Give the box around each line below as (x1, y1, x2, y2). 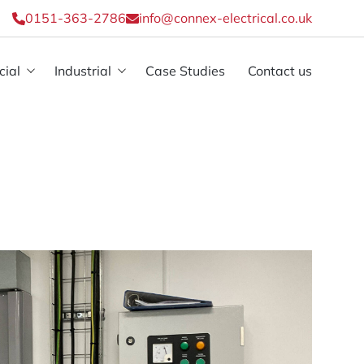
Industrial (54, 62, 111, 79)
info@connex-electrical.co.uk (138, 10, 312, 26)
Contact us (247, 62, 312, 79)
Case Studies (145, 62, 225, 79)
